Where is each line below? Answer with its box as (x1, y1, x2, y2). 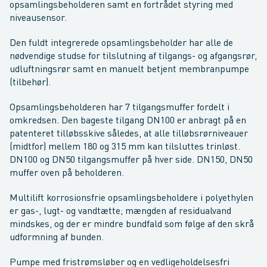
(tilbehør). (10, 78, 51, 88)
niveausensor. (10, 14, 67, 23)
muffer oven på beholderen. (10, 169, 124, 178)
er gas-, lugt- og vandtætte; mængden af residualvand (10, 207, 231, 216)
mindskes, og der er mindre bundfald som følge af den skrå (10, 220, 254, 229)
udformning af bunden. (10, 233, 104, 243)
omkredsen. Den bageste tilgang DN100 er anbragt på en (10, 116, 246, 126)
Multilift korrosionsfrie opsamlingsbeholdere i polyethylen (10, 194, 253, 203)
